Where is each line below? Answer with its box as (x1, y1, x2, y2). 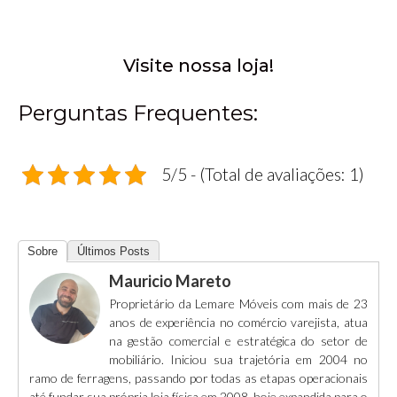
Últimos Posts (77, 245, 150, 259)
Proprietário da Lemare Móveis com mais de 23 (109, 296, 368, 312)
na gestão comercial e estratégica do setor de (109, 333, 368, 349)
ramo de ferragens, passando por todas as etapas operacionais (29, 370, 368, 386)
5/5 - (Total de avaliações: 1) (161, 164, 364, 185)
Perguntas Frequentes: (18, 100, 258, 127)
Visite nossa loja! (123, 54, 274, 76)
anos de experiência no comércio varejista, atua (109, 315, 368, 331)
